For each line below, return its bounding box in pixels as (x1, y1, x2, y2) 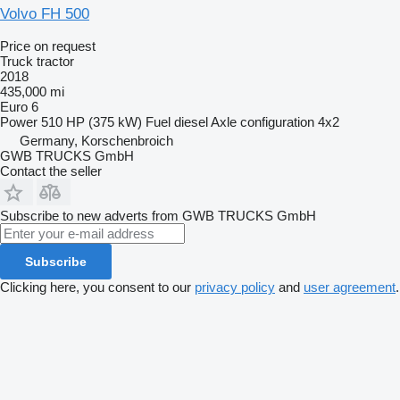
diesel (174, 113, 208, 129)
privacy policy (195, 279, 275, 295)
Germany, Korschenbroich (20, 132, 173, 148)
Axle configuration (211, 113, 314, 129)
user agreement (304, 279, 396, 295)
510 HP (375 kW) (41, 113, 142, 129)
